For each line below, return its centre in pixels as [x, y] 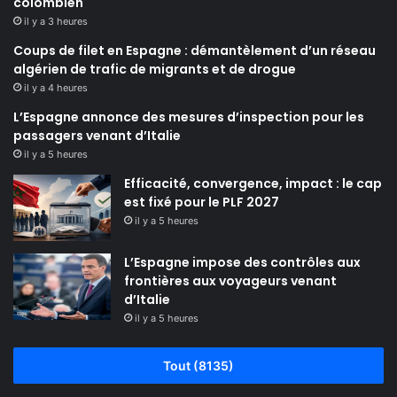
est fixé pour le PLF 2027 [202, 202]
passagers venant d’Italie [97, 136]
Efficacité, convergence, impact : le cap [253, 184]
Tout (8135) [198, 366]
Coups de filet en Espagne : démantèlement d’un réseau [195, 51]
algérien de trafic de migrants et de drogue [155, 70]
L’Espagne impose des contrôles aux [242, 263]
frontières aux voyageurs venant [230, 281]
